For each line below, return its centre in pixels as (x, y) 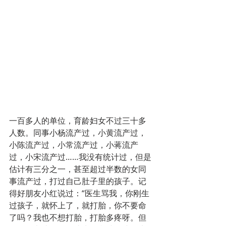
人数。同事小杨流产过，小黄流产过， (78, 132)
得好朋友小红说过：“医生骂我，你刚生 (79, 193)
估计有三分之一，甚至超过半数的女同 (78, 169)
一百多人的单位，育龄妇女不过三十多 (78, 120)
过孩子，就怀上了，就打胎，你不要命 (78, 205)
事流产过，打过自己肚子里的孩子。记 (78, 181)
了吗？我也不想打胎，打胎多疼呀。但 (78, 217)
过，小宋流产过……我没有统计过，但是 (80, 157)
